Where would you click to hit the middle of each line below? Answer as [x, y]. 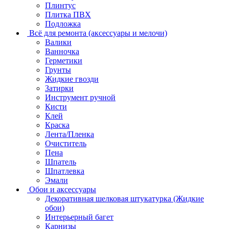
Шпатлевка [65, 171]
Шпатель [61, 162]
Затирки [59, 88]
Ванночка [62, 51]
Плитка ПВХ [68, 14]
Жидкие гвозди [72, 79]
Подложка [63, 24]
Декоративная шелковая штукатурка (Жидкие [124, 198]
